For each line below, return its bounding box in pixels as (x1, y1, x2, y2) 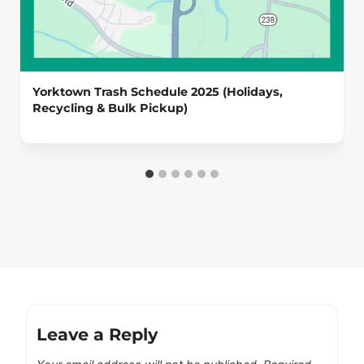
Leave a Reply (37, 323, 158, 344)
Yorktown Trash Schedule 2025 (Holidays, (32, 84, 283, 99)
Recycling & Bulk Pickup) (32, 100, 188, 115)
